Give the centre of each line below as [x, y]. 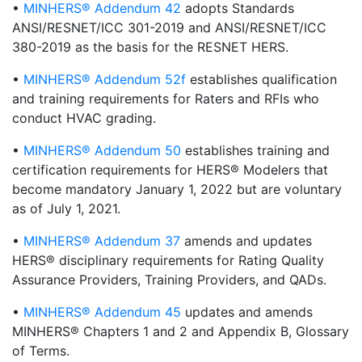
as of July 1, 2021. [66, 208]
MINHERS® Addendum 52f [105, 79]
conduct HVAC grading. [84, 118]
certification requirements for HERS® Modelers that [170, 170]
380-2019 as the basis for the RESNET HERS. [150, 47]
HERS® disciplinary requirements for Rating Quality [168, 260]
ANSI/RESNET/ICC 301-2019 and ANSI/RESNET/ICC [169, 27]
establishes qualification [261, 79]
